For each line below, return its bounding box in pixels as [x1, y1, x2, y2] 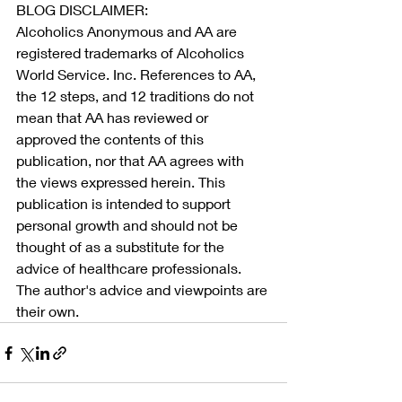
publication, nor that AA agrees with [16, 152, 248, 170]
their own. [16, 302, 79, 320]
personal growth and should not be [16, 216, 241, 234]
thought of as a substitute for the [16, 238, 228, 256]
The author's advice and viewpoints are [16, 281, 271, 299]
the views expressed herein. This [16, 173, 229, 191]
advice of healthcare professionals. [16, 259, 245, 277]
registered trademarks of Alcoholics [16, 44, 248, 62]
